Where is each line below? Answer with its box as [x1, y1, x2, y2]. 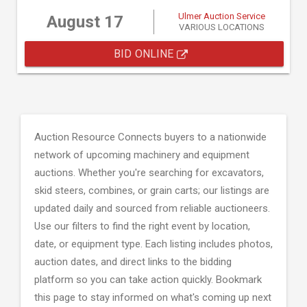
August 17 [47, 12, 124, 32]
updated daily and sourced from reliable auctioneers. [34, 202, 270, 214]
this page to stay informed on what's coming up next [34, 291, 271, 304]
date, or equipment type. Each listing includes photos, [34, 238, 273, 250]
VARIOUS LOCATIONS [179, 22, 265, 32]
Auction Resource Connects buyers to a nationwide [34, 131, 267, 143]
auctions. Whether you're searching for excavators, [34, 167, 264, 179]
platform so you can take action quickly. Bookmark [34, 273, 262, 286]
